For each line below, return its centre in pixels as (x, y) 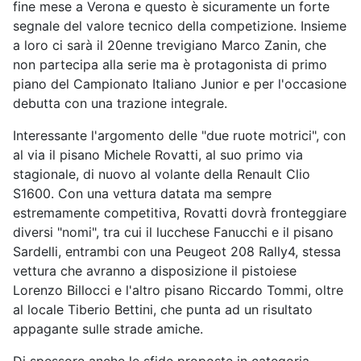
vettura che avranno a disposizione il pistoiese (155, 271)
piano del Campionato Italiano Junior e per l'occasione (180, 84)
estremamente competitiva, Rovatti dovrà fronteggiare (180, 213)
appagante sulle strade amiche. (108, 329)
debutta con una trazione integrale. (120, 104)
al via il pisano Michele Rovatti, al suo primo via (158, 155)
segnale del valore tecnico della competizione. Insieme (180, 26)
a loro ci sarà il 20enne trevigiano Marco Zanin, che (170, 46)
